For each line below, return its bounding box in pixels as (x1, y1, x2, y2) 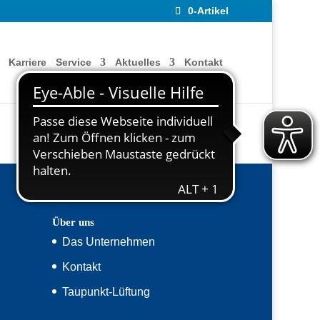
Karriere (9, 56, 47, 68)
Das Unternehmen (61, 235, 155, 248)
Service (56, 56, 92, 68)
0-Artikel (188, 5, 229, 16)
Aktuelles (115, 56, 161, 68)
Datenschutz (75, 105, 143, 119)
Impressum (75, 81, 136, 95)
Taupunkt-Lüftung (61, 285, 150, 298)
